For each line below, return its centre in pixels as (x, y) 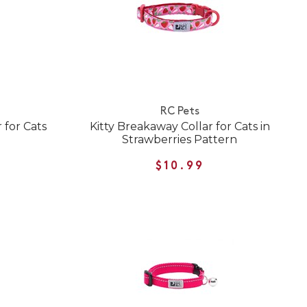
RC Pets (180, 111)
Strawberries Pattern (180, 140)
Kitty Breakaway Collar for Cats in (180, 127)
